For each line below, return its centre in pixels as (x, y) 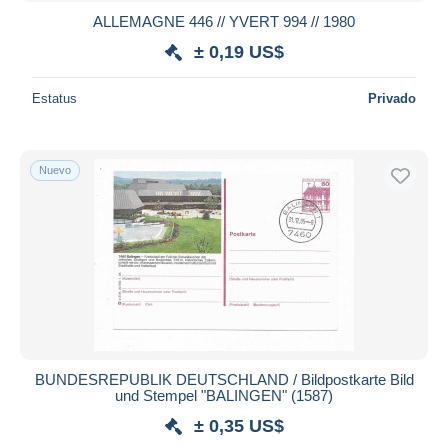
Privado (392, 98)
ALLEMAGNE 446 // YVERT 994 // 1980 (224, 21)
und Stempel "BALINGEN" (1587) (224, 395)
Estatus (54, 98)
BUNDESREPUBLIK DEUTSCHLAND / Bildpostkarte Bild (224, 379)
